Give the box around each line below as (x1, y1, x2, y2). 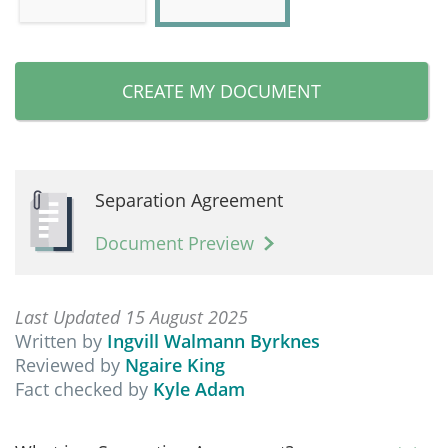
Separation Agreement (95, 188, 283, 212)
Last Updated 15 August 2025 (15, 305, 248, 329)
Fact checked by (15, 377, 153, 401)
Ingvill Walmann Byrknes (107, 329, 320, 353)
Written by (15, 329, 107, 353)
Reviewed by (15, 353, 125, 377)
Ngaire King (125, 353, 225, 377)
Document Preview (95, 231, 254, 255)
